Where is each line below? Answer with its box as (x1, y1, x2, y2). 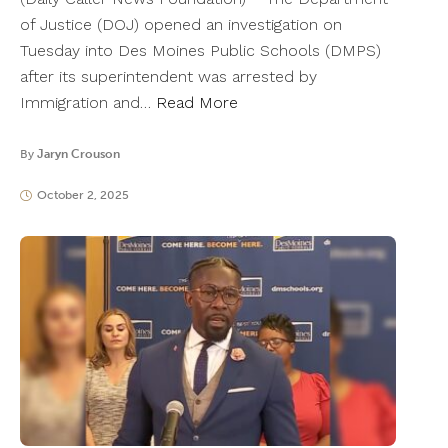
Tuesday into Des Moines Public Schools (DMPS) (20, 41, 381, 61)
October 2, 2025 (36, 188, 129, 203)
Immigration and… (20, 93, 156, 113)
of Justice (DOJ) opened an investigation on (20, 15, 342, 35)
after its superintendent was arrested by (20, 67, 317, 87)
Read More (156, 93, 238, 113)
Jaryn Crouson (37, 147, 120, 162)
